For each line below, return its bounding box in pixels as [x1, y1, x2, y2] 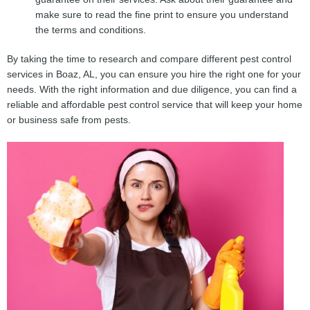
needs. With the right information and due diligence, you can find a [7, 84, 297, 95]
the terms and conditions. [35, 24, 147, 35]
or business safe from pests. [7, 115, 131, 126]
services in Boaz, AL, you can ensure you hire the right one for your [7, 69, 301, 80]
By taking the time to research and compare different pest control [7, 54, 291, 65]
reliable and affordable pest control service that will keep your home [7, 100, 302, 111]
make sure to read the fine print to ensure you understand [35, 9, 289, 20]
